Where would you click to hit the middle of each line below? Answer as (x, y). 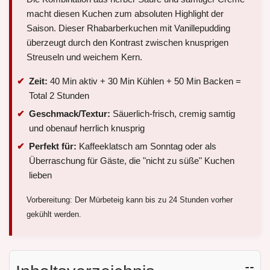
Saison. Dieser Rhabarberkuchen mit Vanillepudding (128, 28)
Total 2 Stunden (59, 96)
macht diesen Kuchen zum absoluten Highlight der (125, 14)
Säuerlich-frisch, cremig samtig (173, 113)
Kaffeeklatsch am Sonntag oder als (146, 146)
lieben (40, 175)
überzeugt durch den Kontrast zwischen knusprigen (127, 43)
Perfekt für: (53, 146)
